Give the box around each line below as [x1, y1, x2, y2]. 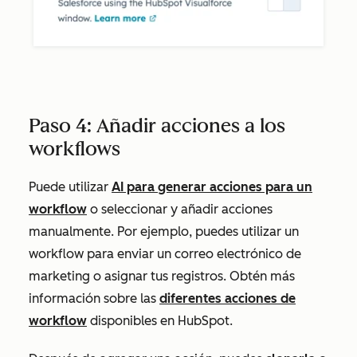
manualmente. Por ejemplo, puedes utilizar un [29, 224, 299, 240]
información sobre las [29, 291, 159, 307]
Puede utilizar [29, 179, 112, 195]
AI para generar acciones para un [112, 179, 312, 195]
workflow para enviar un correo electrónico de [29, 246, 301, 262]
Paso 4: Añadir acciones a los [29, 114, 285, 138]
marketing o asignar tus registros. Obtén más [29, 269, 295, 284]
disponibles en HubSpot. [87, 313, 233, 329]
